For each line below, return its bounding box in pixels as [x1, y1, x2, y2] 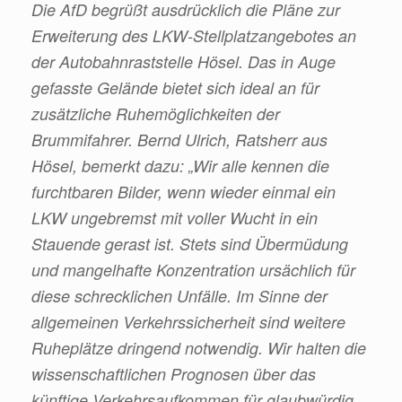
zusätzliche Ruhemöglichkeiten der [31, 101, 280, 125]
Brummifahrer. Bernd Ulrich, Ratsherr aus [31, 127, 328, 151]
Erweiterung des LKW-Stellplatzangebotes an [31, 23, 356, 47]
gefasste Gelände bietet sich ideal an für [31, 75, 319, 99]
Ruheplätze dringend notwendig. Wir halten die [31, 336, 366, 359]
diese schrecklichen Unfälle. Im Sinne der [31, 284, 328, 307]
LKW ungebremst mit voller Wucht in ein [31, 205, 318, 229]
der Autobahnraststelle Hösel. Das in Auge [31, 49, 336, 73]
